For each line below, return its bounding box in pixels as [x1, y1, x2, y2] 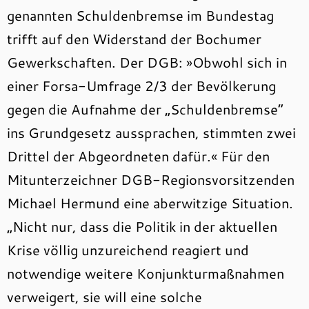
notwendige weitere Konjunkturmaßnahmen [7, 263, 284, 283]
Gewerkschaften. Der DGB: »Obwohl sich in [7, 52, 287, 72]
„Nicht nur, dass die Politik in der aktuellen [7, 217, 277, 236]
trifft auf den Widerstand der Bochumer [7, 29, 261, 48]
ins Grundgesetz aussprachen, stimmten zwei [7, 123, 296, 142]
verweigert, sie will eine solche [7, 287, 202, 306]
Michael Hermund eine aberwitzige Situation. [7, 193, 293, 212]
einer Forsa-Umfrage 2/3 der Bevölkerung [7, 76, 276, 95]
